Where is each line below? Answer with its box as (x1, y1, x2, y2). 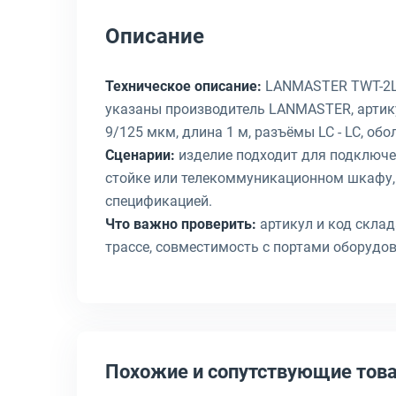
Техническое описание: (105, 78, 262, 95)
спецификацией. (105, 193, 212, 209)
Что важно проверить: (105, 216, 256, 232)
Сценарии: (105, 147, 175, 164)
